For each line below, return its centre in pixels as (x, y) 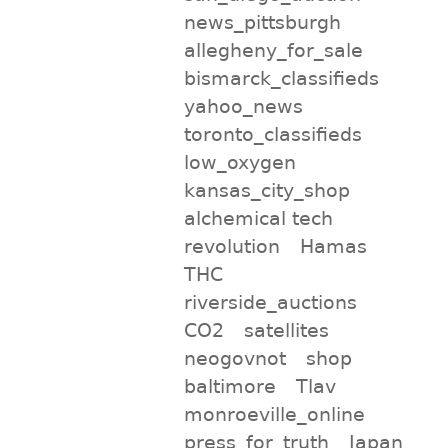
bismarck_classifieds (281, 77)
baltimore (229, 385)
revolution (231, 245)
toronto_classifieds (272, 133)
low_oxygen (239, 161)
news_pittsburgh (262, 21)
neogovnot (234, 357)
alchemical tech (258, 217)
